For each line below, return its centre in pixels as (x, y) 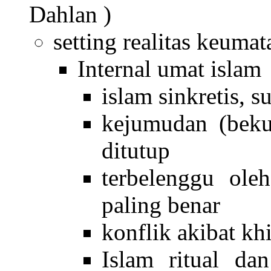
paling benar (161, 204)
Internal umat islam (169, 68)
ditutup (136, 150)
